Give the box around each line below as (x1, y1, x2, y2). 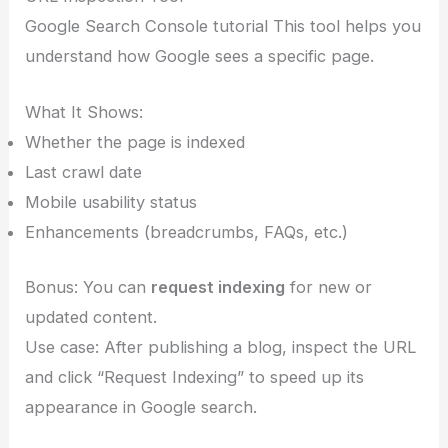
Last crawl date (25, 162, 143, 183)
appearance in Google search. (25, 397, 258, 418)
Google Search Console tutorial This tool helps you (25, 16, 422, 37)
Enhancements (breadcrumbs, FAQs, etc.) (25, 222, 349, 243)
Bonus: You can (25, 277, 152, 298)
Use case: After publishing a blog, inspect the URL (25, 337, 417, 358)
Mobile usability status (25, 192, 198, 213)
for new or (285, 277, 373, 298)
